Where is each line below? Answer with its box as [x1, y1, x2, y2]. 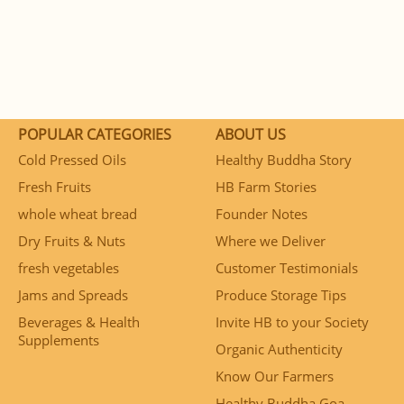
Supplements [18, 331, 99, 349]
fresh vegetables [18, 259, 119, 277]
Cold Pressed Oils [18, 151, 126, 169]
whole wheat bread [18, 205, 137, 223]
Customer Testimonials [216, 259, 358, 277]
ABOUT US [216, 124, 286, 144]
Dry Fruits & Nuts [18, 232, 125, 250]
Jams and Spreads [18, 286, 128, 304]
